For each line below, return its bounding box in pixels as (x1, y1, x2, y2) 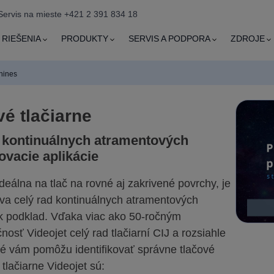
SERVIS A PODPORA (128, 34, 211, 44)
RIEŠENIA (2, 34, 42, 44)
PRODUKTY (61, 34, 109, 44)
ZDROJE (231, 34, 265, 44)
